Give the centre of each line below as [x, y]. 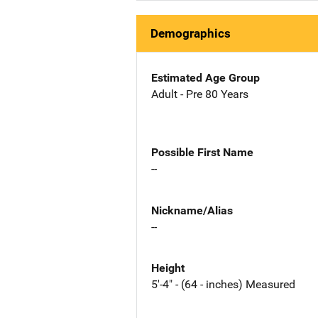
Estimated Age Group [205, 78]
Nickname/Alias [192, 210]
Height [168, 268]
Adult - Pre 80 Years [200, 94]
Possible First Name [202, 152]
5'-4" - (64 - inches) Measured [223, 285]
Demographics [191, 33]
